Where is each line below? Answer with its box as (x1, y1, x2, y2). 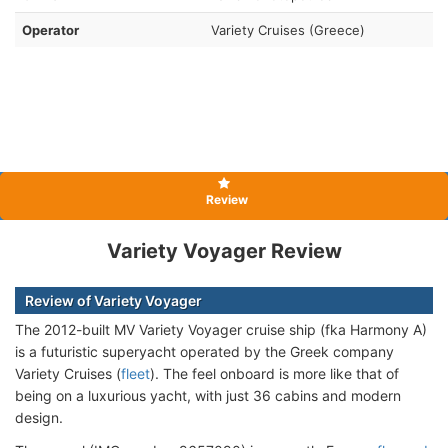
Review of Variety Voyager (25, 291, 202, 309)
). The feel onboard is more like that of (150, 364, 399, 382)
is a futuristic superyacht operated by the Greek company (15, 342, 394, 360)
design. (15, 408, 63, 426)
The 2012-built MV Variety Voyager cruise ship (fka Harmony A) (15, 320, 427, 338)
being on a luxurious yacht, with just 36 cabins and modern (15, 386, 401, 404)
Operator (22, 21, 79, 38)
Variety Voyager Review (106, 238, 342, 263)
